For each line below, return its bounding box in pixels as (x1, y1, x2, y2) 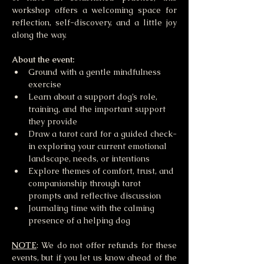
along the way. (12, 29, 67, 41)
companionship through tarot (28, 178, 143, 189)
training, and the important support (28, 104, 168, 115)
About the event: (12, 54, 74, 65)
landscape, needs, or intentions (28, 153, 150, 164)
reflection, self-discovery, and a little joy (12, 17, 177, 28)
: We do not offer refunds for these (37, 240, 177, 251)
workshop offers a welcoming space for (12, 5, 177, 16)
